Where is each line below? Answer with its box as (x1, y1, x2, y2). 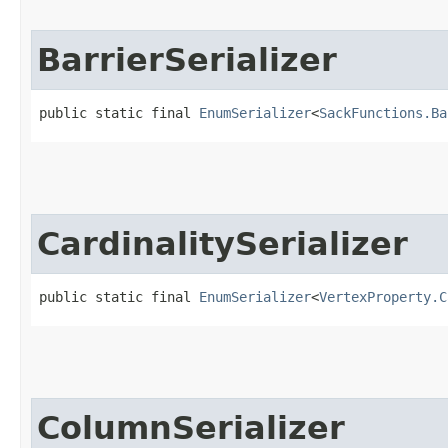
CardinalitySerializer (37, 225, 408, 262)
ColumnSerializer (37, 409, 345, 446)
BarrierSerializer (37, 41, 337, 78)
